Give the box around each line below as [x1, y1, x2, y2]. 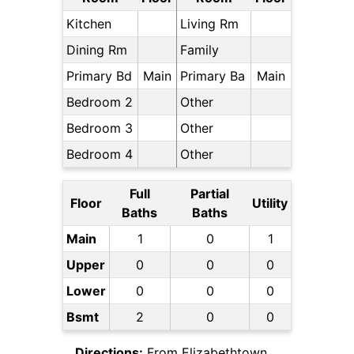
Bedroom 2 [66, 94, 133, 111]
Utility [252, 195, 288, 212]
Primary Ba [180, 68, 245, 85]
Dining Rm [66, 42, 127, 58]
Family [180, 42, 219, 58]
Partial [190, 186, 229, 202]
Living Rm [180, 16, 239, 32]
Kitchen [66, 16, 111, 32]
